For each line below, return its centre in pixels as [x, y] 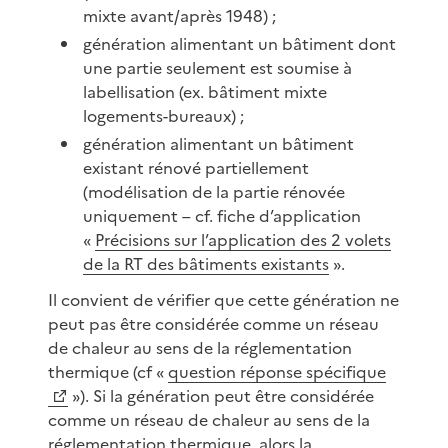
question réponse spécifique [277, 371]
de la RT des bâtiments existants [206, 263]
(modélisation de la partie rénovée [214, 191]
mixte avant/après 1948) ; [180, 15]
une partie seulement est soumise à [218, 67]
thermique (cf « [108, 371]
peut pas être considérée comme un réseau [213, 323]
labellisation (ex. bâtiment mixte [205, 91]
